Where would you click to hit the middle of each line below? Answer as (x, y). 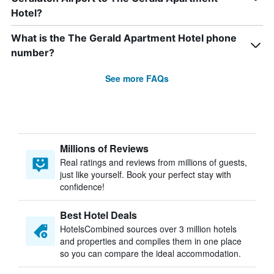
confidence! (82, 187)
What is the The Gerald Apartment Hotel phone (124, 38)
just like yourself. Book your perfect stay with (146, 174)
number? (33, 53)
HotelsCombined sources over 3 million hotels (148, 229)
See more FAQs (137, 78)
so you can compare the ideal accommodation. (150, 253)
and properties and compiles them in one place (151, 241)
